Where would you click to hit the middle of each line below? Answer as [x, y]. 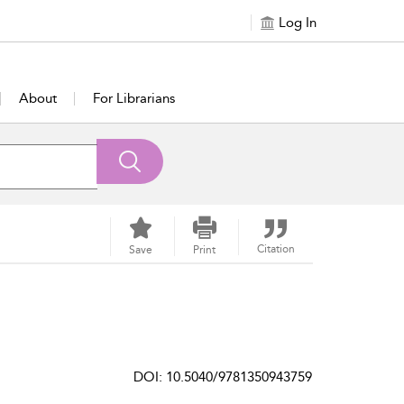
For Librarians [133, 98]
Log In [298, 23]
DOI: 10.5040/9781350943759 [223, 377]
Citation [275, 249]
